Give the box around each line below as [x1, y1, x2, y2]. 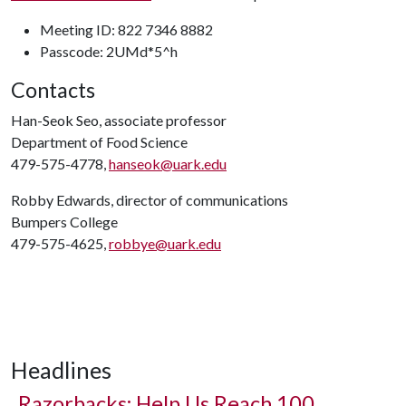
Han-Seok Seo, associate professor [11, 111, 227, 129]
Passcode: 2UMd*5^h [40, 43, 178, 60]
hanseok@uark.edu [109, 155, 227, 172]
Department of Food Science [11, 133, 188, 150]
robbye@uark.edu [109, 235, 221, 252]
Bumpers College [11, 213, 118, 230]
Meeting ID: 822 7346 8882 [40, 21, 213, 38]
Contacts [11, 77, 95, 102]
